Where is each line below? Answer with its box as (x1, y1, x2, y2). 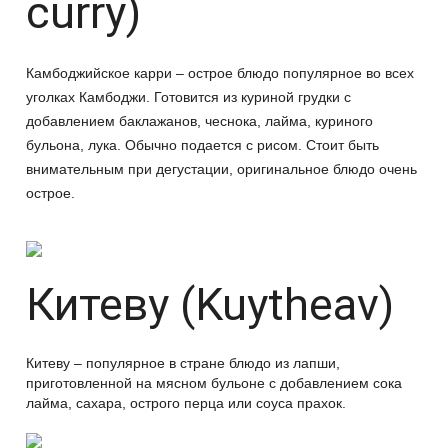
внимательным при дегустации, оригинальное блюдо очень (26, 161, 417, 177)
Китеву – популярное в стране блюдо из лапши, (26, 355, 340, 371)
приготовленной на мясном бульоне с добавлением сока (26, 375, 402, 391)
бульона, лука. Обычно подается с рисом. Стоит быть (26, 137, 379, 153)
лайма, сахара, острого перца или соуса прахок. (26, 395, 346, 411)
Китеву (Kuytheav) (26, 278, 394, 331)
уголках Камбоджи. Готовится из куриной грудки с (26, 89, 351, 105)
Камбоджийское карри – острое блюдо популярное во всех (26, 65, 414, 81)
